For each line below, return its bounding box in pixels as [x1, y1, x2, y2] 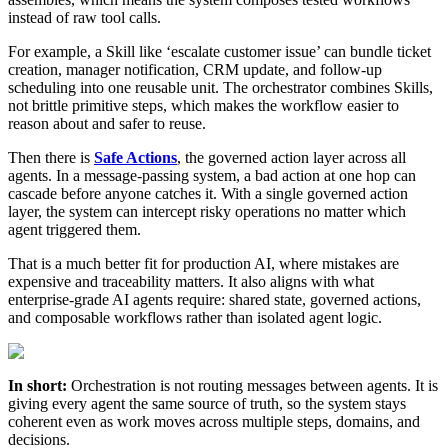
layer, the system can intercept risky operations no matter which [8, 202, 406, 220]
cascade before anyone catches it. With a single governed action [8, 184, 408, 202]
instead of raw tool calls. [8, 8, 161, 26]
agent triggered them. [8, 220, 141, 238]
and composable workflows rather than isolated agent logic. [8, 308, 382, 326]
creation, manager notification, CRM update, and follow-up [8, 60, 382, 78]
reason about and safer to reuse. [8, 114, 206, 132]
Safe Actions [94, 148, 177, 166]
